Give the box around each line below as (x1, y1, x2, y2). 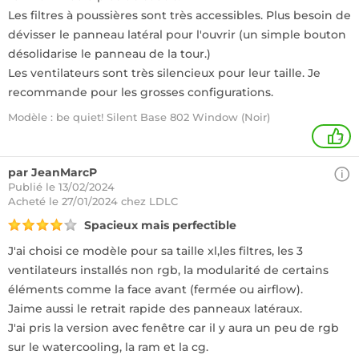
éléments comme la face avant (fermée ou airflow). (8, 282, 303, 296)
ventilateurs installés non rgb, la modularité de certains (8, 263, 329, 277)
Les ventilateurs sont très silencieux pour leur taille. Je (8, 66, 321, 80)
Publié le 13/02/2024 (8, 180, 115, 193)
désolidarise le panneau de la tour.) (8, 46, 211, 61)
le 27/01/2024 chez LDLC (49, 195, 178, 208)
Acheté (8, 195, 49, 208)
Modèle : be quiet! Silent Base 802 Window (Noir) (8, 111, 270, 123)
